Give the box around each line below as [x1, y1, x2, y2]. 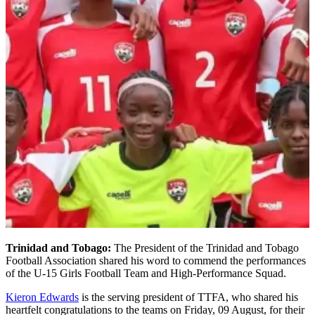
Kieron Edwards [6, 290, 79, 303]
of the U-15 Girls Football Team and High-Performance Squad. [6, 266, 286, 279]
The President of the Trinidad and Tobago [111, 241, 299, 254]
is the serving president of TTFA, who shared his [79, 290, 298, 303]
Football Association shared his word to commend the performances [6, 254, 306, 266]
